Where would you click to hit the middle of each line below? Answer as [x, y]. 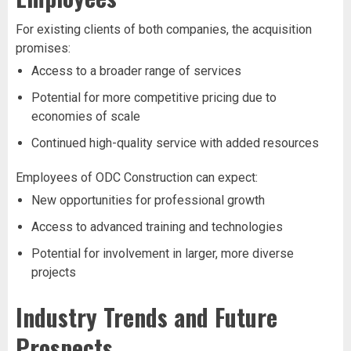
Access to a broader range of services [136, 71]
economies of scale [86, 116]
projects [54, 272]
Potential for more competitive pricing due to [154, 97]
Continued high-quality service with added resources [175, 143]
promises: [43, 48]
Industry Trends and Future [147, 317]
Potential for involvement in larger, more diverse [163, 253]
